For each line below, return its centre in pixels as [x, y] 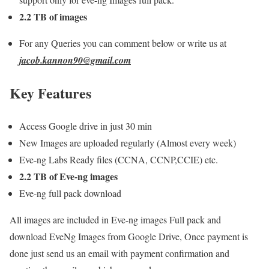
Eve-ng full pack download [70, 193]
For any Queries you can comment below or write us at [123, 43]
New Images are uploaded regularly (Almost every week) [128, 143]
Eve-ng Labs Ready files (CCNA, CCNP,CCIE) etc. [119, 160]
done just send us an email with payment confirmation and [119, 253]
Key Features [50, 93]
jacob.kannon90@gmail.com [75, 60]
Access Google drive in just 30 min [86, 126]
